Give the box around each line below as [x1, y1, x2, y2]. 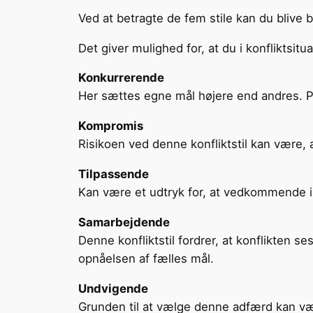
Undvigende [78, 281, 148, 296]
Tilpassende [78, 166, 149, 181]
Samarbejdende [78, 214, 170, 229]
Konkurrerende [78, 71, 164, 85]
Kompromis [78, 119, 143, 133]
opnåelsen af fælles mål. [78, 251, 214, 265]
